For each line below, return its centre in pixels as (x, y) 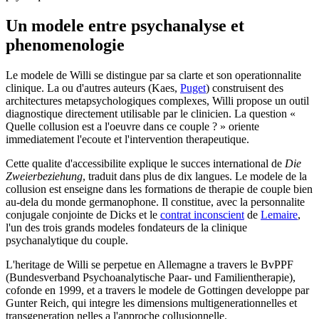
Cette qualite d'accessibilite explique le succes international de (145, 163)
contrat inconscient (202, 214)
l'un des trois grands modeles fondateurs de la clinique (126, 227)
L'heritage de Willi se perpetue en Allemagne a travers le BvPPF (150, 264)
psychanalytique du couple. (67, 240)
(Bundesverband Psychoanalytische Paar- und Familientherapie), (151, 277)
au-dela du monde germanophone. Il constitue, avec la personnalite (155, 202)
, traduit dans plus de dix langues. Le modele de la (195, 176)
